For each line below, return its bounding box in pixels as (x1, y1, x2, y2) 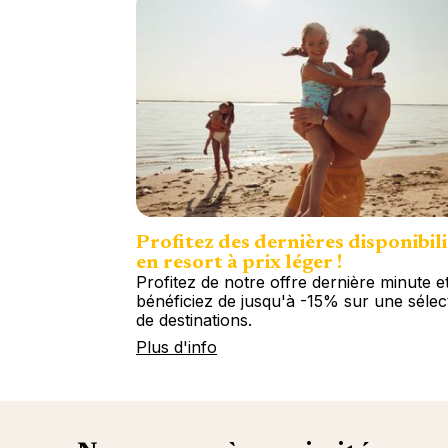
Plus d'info (136, 336, 217, 357)
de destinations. (136, 309, 252, 330)
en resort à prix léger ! (136, 252, 342, 273)
